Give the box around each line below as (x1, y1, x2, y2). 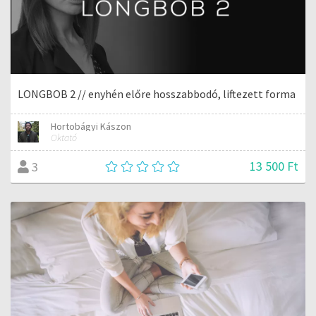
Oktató (51, 131, 78, 145)
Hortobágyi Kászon (51, 120, 132, 133)
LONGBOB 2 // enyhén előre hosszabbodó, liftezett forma (18, 87, 296, 102)
